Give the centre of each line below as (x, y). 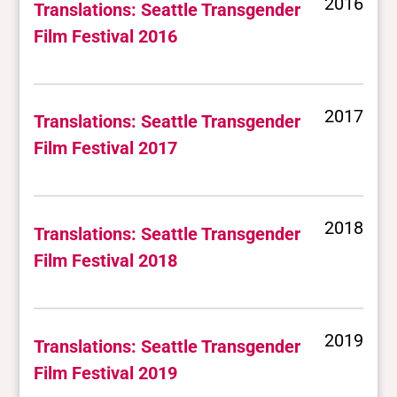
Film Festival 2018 (106, 261)
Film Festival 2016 (106, 36)
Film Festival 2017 (106, 148)
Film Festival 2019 (106, 373)
